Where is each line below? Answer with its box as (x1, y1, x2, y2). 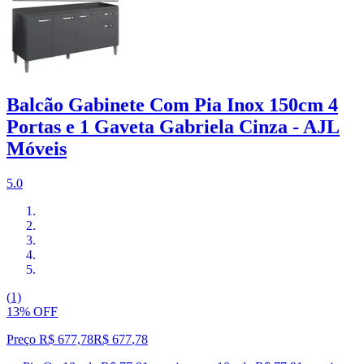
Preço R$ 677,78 (6, 331, 93, 346)
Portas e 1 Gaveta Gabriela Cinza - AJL (6, 115, 340, 137)
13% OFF (6, 304, 58, 318)
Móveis (6, 137, 67, 159)
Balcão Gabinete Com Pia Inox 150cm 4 (6, 93, 338, 115)
